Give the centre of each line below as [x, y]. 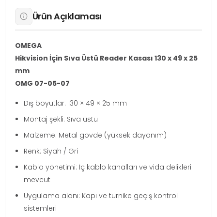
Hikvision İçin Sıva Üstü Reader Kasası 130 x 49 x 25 [106, 58]
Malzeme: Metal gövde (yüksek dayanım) [95, 135]
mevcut [37, 179]
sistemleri [40, 208]
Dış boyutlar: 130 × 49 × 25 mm [75, 103]
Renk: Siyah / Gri [51, 151]
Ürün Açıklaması [67, 16]
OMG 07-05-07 [42, 83]
